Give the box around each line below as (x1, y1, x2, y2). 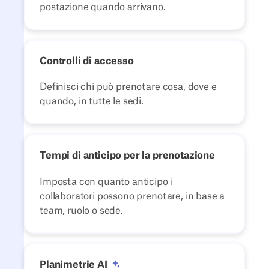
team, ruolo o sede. (40, 205, 123, 216)
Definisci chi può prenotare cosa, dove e (40, 82, 217, 92)
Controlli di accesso (40, 56, 134, 66)
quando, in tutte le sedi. (40, 97, 144, 107)
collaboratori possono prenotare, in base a (40, 191, 225, 201)
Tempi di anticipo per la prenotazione (40, 151, 215, 161)
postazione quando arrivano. (40, 2, 166, 12)
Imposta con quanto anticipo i (40, 177, 173, 187)
